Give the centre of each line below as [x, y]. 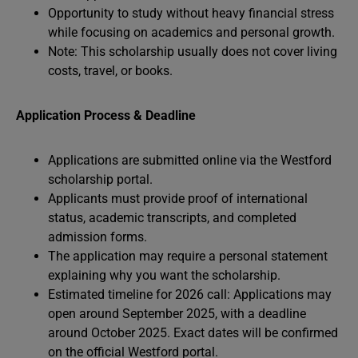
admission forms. [97, 237]
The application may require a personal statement [188, 256]
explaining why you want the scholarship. [164, 275]
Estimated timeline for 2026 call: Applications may [190, 294]
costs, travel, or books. [110, 71]
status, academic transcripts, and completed [172, 218]
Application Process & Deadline [106, 115]
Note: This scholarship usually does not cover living [193, 52]
